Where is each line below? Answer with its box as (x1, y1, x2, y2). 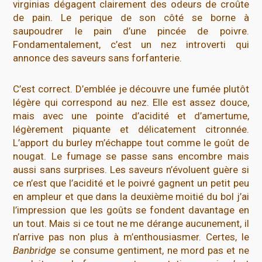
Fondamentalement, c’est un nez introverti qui (13, 39, 249, 51)
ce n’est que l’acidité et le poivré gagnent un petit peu (13, 177, 249, 189)
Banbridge (13, 244, 57, 257)
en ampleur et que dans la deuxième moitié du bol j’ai (13, 191, 249, 203)
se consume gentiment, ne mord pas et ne (56, 244, 249, 257)
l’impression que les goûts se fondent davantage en (13, 204, 249, 216)
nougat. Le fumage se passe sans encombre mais (13, 150, 249, 163)
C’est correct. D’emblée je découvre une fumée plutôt (13, 83, 249, 95)
